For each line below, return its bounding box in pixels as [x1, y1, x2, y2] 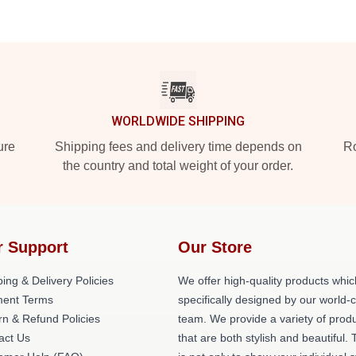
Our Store [178, 238, 252, 256]
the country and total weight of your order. [63, 159, 293, 172]
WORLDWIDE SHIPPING [111, 114, 245, 129]
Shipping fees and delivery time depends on [54, 140, 302, 153]
